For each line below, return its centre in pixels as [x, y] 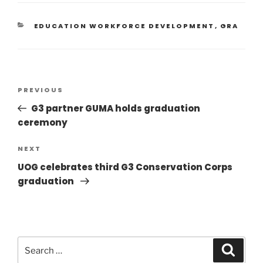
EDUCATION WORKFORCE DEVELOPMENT [124, 26]
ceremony [43, 123]
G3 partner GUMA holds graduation [115, 109]
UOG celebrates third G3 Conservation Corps [125, 167]
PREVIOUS [41, 90]
